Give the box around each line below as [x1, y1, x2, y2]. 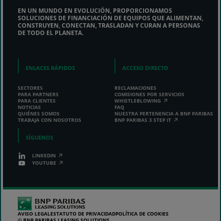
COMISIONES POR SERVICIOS [114, 90, 184, 98]
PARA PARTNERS [18, 90, 59, 98]
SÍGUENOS [26, 133, 53, 141]
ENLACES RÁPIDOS [26, 64, 75, 72]
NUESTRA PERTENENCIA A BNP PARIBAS [114, 110, 213, 117]
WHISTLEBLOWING [114, 97, 161, 104]
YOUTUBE [32, 159, 56, 166]
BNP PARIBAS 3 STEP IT [114, 116, 171, 123]
